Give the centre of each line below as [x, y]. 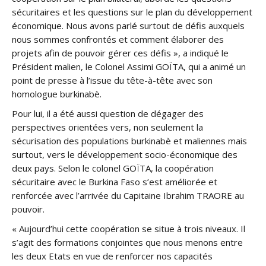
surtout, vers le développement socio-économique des [125, 154]
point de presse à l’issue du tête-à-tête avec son [112, 80]
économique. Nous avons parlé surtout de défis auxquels [128, 26]
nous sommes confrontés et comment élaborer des [118, 39]
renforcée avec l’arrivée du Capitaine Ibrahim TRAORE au [128, 195]
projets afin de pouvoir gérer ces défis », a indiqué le [120, 53]
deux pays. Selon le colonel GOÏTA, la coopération [113, 168]
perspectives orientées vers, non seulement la [107, 127]
